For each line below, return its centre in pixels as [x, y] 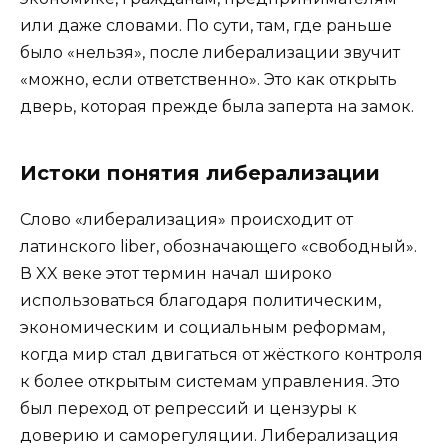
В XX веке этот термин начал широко [176, 273]
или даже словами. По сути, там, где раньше [206, 25]
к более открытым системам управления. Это [210, 381]
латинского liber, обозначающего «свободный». [218, 246]
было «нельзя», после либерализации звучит [210, 52]
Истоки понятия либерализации [200, 172]
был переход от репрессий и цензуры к [188, 408]
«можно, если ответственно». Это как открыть [208, 79]
